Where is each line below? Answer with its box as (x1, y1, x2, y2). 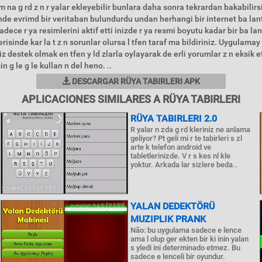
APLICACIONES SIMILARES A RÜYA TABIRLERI (22, 93, 240, 105)
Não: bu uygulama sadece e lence (130, 226, 242, 235)
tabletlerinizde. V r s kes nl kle (130, 151, 230, 160)
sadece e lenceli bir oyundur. (130, 252, 225, 261)
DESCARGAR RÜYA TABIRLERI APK (70, 77, 200, 86)
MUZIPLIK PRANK (130, 213, 206, 225)
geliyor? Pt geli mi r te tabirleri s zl (130, 134, 242, 143)
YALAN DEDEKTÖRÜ (130, 201, 215, 212)
